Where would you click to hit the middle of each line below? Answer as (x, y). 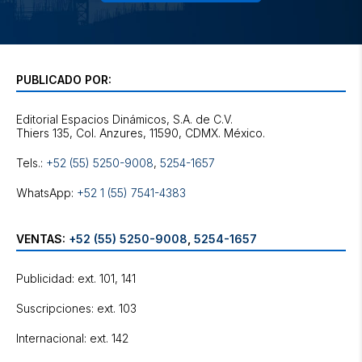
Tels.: (31, 163)
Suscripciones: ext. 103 (76, 308)
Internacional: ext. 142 (72, 338)
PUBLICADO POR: (64, 80)
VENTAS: (42, 239)
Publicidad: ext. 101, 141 (76, 278)
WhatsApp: (46, 193)
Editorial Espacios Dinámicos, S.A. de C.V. (124, 119)
